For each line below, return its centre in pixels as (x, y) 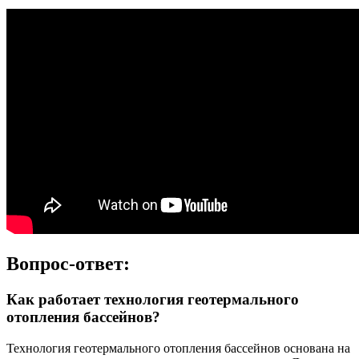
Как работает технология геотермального (153, 300)
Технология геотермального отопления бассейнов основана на (178, 348)
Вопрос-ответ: (68, 264)
